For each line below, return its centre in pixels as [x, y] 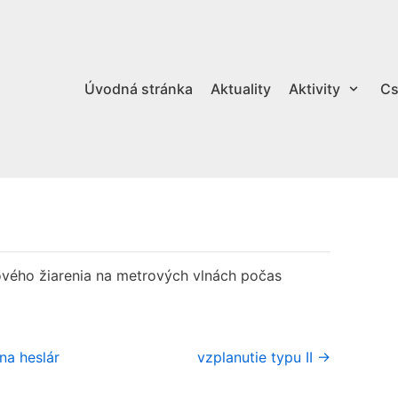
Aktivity [314, 88]
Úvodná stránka [138, 88]
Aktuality [240, 88]
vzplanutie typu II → [264, 357]
